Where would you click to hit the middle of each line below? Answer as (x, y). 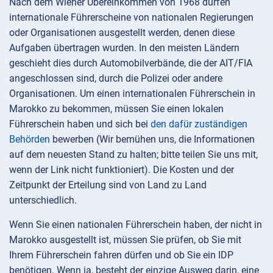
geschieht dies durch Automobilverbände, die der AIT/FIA (131, 63)
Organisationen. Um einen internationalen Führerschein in (132, 94)
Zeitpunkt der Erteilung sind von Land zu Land (108, 185)
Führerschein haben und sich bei (80, 124)
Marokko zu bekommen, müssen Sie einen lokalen (116, 109)
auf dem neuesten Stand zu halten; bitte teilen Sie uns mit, (133, 155)
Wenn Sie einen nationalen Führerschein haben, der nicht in (136, 225)
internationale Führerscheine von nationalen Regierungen (131, 18)
